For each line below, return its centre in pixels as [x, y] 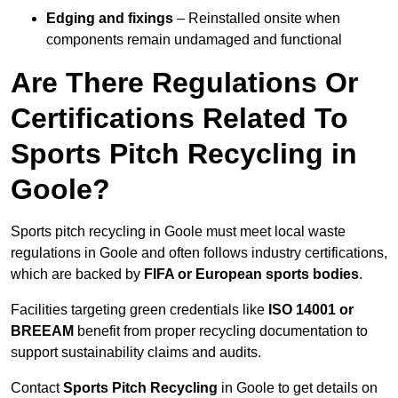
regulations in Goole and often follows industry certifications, [199, 253]
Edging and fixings [110, 19]
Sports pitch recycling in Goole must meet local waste [178, 232]
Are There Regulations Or [184, 83]
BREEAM [42, 331]
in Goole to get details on [299, 388]
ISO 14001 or [311, 310]
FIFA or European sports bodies [251, 275]
